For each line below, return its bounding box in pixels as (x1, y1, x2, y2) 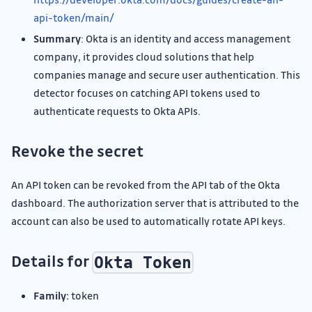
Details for (11, 251, 92, 272)
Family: (33, 288, 69, 303)
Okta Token (94, 253, 192, 272)
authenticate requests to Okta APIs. (33, 104, 201, 118)
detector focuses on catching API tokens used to (33, 86, 260, 100)
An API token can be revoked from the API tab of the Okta (11, 178, 280, 192)
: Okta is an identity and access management (81, 31, 290, 46)
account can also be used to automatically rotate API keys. (11, 214, 286, 228)
